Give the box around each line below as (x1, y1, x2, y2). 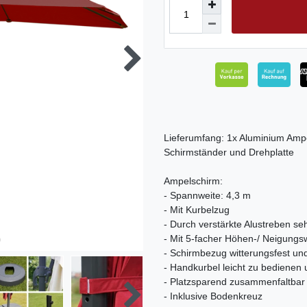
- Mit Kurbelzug (164, 204, 230, 216)
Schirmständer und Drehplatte (164, 147, 294, 158)
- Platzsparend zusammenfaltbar (164, 276, 305, 288)
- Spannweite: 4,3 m (164, 190, 251, 201)
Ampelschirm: (164, 175, 223, 187)
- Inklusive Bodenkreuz (164, 291, 262, 302)
